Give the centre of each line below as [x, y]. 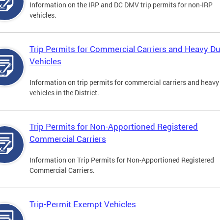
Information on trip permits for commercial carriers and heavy [124, 82]
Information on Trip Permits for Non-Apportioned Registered [122, 160]
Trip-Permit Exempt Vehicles [83, 204]
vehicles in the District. [64, 93]
